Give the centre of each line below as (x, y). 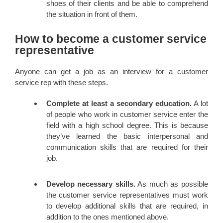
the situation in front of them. (92, 14)
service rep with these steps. (61, 83)
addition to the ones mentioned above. (107, 217)
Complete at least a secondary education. (119, 104)
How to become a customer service (111, 39)
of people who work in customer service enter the (127, 114)
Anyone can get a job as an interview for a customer (111, 72)
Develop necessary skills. (91, 184)
